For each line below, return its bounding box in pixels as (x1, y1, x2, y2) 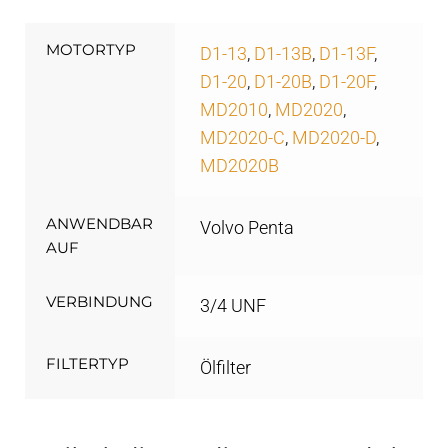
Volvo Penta (199, 217, 294, 238)
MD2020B (199, 155, 279, 176)
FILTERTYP (46, 353, 130, 373)
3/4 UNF (199, 295, 266, 316)
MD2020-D (291, 127, 376, 148)
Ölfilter (199, 357, 251, 378)
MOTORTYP (46, 39, 137, 59)
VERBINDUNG (46, 291, 154, 311)
